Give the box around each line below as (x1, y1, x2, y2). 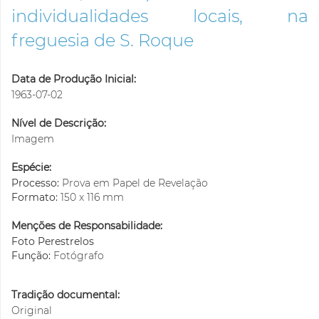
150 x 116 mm (61, 191, 124, 204)
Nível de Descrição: (11, 117, 106, 130)
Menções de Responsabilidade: (11, 219, 162, 233)
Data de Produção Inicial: (11, 73, 136, 86)
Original (11, 304, 52, 318)
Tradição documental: (11, 288, 120, 302)
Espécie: (11, 161, 51, 174)
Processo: (11, 177, 62, 190)
